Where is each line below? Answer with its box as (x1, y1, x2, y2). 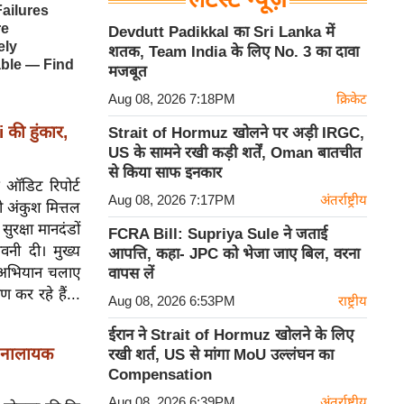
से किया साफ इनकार (108, 164, 222, 181)
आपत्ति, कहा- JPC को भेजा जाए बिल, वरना (108, 245, 360, 262)
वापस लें (108, 265, 154, 282)
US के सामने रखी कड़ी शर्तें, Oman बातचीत (108, 144, 362, 161)
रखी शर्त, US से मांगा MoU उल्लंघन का (108, 346, 334, 363)
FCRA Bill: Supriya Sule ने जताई (108, 225, 327, 243)
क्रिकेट (336, 91, 367, 106)
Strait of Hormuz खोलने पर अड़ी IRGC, (108, 124, 364, 142)
